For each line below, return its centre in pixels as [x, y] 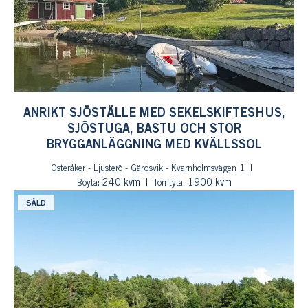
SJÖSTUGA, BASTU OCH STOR [154, 129]
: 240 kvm [119, 183]
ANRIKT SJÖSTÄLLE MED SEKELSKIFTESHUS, [154, 113]
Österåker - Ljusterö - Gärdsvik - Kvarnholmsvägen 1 [147, 169]
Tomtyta [168, 183]
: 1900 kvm [207, 183]
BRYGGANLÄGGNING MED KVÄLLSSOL [154, 145]
